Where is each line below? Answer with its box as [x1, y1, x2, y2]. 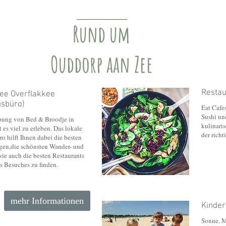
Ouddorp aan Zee [50, 50, 153, 78]
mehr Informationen [11, 195, 84, 206]
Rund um [73, 20, 130, 48]
